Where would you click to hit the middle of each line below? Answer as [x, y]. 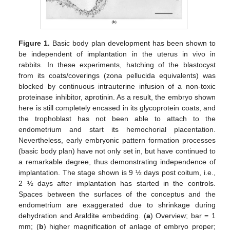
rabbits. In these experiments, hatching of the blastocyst [117, 65]
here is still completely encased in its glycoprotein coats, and [117, 108]
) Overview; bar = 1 [183, 216]
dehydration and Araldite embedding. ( [82, 216]
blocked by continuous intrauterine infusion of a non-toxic [117, 87]
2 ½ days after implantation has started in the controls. [117, 184]
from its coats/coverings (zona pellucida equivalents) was [117, 76]
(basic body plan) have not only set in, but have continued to [117, 151]
